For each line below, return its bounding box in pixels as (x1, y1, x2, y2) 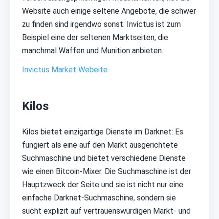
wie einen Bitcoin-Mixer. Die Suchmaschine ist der (22, 167, 191, 176)
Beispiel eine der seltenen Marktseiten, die (22, 32, 168, 42)
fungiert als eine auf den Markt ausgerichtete (22, 140, 178, 150)
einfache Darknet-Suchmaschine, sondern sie (22, 193, 176, 203)
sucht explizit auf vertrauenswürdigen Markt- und (22, 206, 191, 216)
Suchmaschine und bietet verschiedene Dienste (22, 153, 186, 163)
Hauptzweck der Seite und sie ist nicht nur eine (22, 180, 183, 190)
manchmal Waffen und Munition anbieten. (22, 45, 163, 55)
